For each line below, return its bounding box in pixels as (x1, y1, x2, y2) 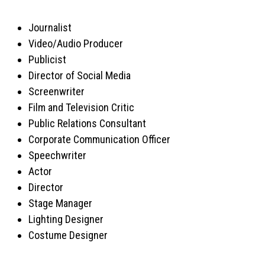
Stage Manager (28, 197, 92, 209)
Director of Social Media (28, 69, 131, 82)
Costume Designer (28, 229, 108, 241)
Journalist (28, 21, 72, 34)
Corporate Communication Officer (28, 133, 170, 146)
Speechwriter (28, 149, 86, 161)
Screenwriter (28, 85, 85, 98)
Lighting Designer (28, 213, 104, 225)
